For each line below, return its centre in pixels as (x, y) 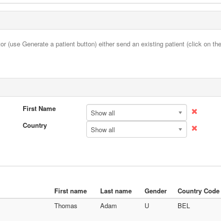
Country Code (199, 191)
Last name (116, 191)
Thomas (66, 205)
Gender (156, 191)
